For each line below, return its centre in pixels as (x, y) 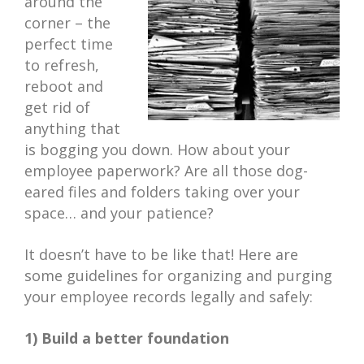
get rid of (57, 107)
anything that (72, 128)
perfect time (69, 44)
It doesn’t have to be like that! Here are (161, 254)
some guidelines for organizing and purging (178, 275)
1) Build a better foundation (127, 338)
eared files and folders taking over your (162, 192)
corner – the (67, 23)
